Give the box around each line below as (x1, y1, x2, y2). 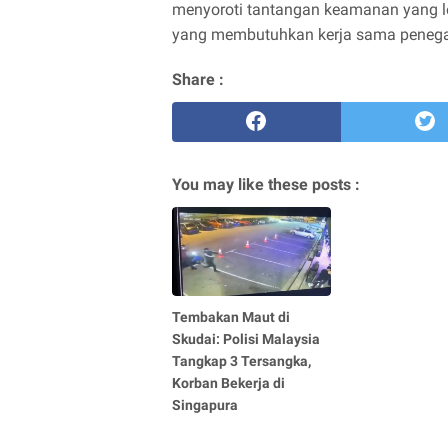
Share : (172, 69, 224, 89)
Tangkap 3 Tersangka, (172, 352, 311, 369)
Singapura (172, 396, 238, 413)
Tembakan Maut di (172, 308, 290, 325)
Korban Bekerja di (172, 374, 285, 391)
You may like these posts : (172, 174, 360, 194)
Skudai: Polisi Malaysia (172, 330, 320, 347)
